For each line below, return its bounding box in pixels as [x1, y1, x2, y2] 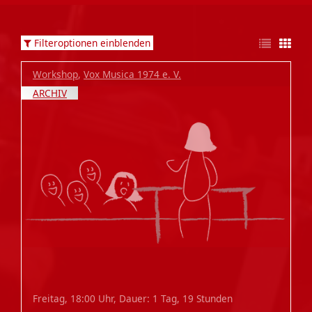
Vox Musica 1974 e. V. [84, 67, 181, 81]
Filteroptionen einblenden [34, 36, 150, 49]
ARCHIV [33, 86, 67, 100]
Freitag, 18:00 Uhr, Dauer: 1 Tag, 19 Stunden [33, 292, 233, 306]
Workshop [33, 67, 78, 81]
